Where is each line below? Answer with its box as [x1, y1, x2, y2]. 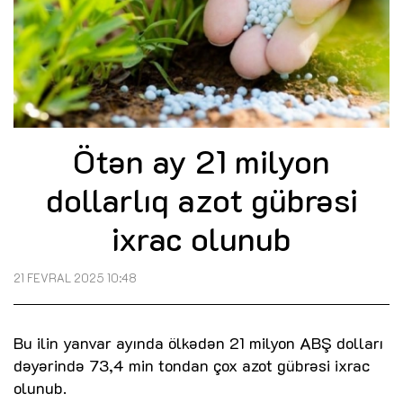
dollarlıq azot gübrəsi [45, 178, 358, 221]
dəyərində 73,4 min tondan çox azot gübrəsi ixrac [13, 354, 370, 377]
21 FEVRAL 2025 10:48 [13, 271, 137, 286]
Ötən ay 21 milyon [73, 139, 330, 183]
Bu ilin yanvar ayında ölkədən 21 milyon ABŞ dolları [13, 332, 383, 354]
